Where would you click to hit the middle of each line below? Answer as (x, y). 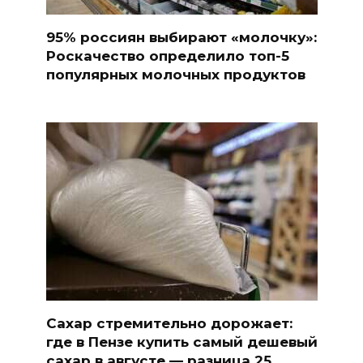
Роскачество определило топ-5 (167, 56)
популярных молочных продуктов (175, 75)
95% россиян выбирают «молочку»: (181, 38)
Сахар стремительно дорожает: (169, 323)
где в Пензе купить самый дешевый (181, 342)
